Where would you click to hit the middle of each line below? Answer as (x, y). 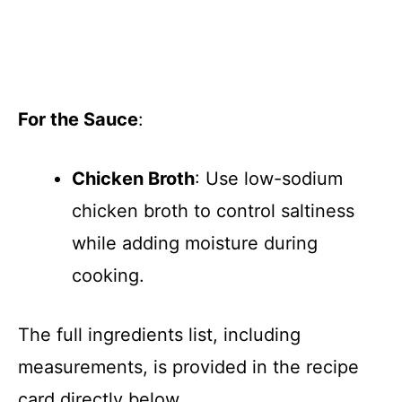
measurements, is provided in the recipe (188, 367)
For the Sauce (78, 119)
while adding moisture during (195, 243)
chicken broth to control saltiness (213, 211)
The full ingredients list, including (159, 335)
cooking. (108, 275)
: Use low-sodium (269, 179)
